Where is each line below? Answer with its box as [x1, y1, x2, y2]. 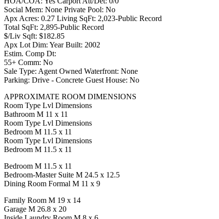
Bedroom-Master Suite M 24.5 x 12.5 [4, 171, 120, 179]
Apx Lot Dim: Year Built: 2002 [4, 41, 100, 49]
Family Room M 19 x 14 [4, 196, 81, 205]
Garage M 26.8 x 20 [4, 205, 66, 214]
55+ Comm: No [4, 58, 53, 67]
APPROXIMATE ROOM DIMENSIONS [4, 92, 136, 101]
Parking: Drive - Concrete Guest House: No [4, 76, 139, 85]
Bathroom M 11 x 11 [4, 110, 68, 119]
